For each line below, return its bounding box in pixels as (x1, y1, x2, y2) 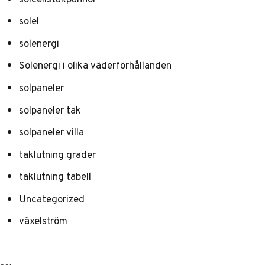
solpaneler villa (19, 124, 84, 140)
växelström (19, 213, 67, 229)
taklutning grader (19, 146, 96, 162)
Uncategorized (19, 190, 85, 206)
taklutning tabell (19, 169, 91, 185)
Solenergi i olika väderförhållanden (19, 57, 172, 73)
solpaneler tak (19, 102, 81, 118)
